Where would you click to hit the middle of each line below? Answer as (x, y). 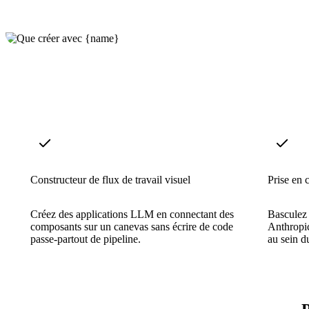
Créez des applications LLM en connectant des (132, 214)
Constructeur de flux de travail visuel (110, 179)
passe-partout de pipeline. (86, 239)
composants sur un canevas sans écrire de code (132, 226)
